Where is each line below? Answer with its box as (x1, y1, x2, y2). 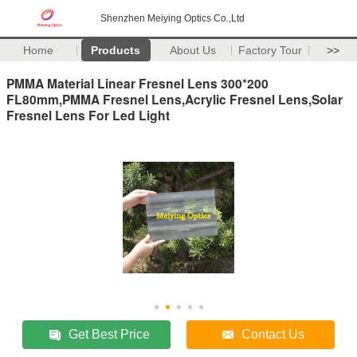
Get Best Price (69, 327, 151, 341)
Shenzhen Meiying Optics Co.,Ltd (100, 13, 245, 24)
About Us (170, 44, 217, 57)
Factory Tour (238, 44, 303, 57)
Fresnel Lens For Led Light (6, 105, 170, 124)
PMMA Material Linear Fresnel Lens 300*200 (6, 73, 269, 92)
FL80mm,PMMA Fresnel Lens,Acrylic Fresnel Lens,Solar (6, 89, 343, 108)
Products (91, 44, 141, 57)
